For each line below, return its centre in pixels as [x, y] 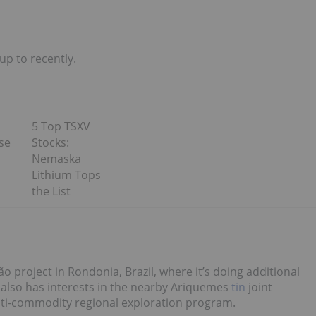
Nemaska [56, 158]
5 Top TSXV [61, 126]
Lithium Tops [66, 175]
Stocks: [50, 142]
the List [51, 191]
